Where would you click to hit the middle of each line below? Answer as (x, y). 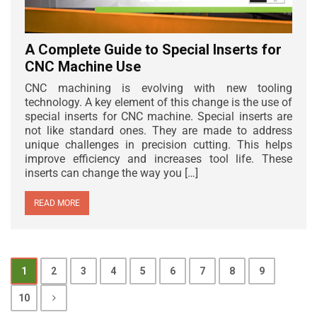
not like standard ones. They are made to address (158, 130)
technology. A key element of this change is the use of (158, 102)
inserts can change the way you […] (111, 173)
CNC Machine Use (83, 66)
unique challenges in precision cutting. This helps (158, 144)
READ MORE (57, 203)
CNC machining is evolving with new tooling (158, 88)
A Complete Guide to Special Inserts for (153, 49)
